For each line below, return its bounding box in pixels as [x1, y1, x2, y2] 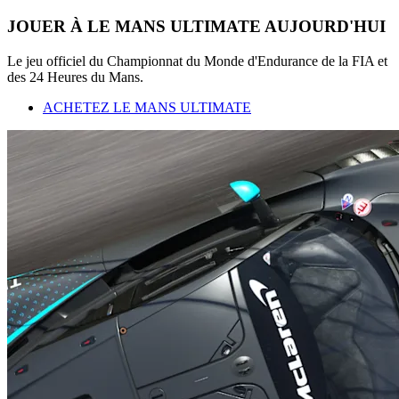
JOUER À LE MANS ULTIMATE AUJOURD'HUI [7, 17, 386, 37]
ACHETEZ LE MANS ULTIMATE [43, 100, 251, 116]
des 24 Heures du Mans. [7, 69, 143, 85]
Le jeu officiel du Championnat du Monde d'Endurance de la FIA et [7, 53, 387, 69]
